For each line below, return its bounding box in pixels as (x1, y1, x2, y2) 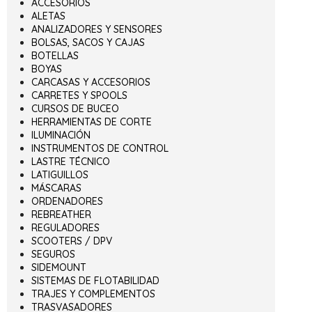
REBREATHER (31, 208, 91, 221)
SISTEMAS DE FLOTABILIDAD (31, 274, 159, 287)
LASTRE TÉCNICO (31, 155, 110, 168)
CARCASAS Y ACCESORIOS (31, 75, 150, 88)
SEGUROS (31, 247, 75, 260)
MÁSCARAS (31, 181, 81, 194)
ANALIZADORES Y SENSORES (31, 22, 162, 36)
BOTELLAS (31, 49, 79, 62)
